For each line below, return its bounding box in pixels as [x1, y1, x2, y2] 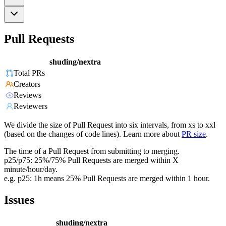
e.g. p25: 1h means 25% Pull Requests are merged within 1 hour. [4, 174, 210, 183]
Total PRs [14, 69, 45, 78]
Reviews [14, 91, 41, 100]
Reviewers [14, 102, 47, 111]
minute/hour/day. [4, 165, 58, 174]
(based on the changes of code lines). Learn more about [4, 130, 180, 139]
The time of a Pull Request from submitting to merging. [4, 147, 180, 156]
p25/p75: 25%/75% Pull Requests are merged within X [4, 156, 179, 165]
